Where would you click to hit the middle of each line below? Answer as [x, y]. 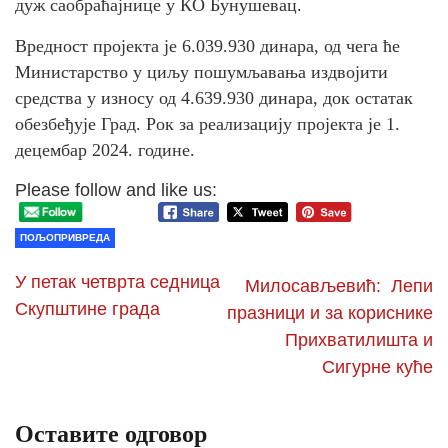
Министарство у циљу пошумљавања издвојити [201, 71]
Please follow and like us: [116, 189]
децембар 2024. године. [105, 149]
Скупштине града [87, 309]
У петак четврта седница [117, 282]
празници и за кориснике [330, 313]
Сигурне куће [377, 367]
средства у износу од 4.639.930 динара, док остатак [214, 97]
